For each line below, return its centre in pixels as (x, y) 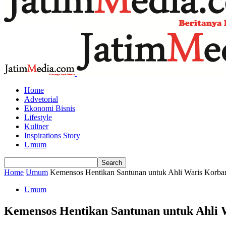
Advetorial (41, 99)
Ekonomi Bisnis (50, 108)
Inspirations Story (52, 135)
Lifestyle (38, 117)
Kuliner (36, 126)
